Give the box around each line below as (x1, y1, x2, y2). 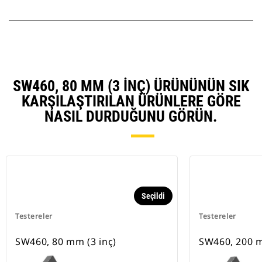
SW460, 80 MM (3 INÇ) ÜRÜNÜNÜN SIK (13, 77, 249, 95)
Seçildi (142, 191, 165, 201)
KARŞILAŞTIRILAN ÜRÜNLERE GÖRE (21, 92, 241, 111)
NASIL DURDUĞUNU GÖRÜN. (44, 108, 218, 126)
